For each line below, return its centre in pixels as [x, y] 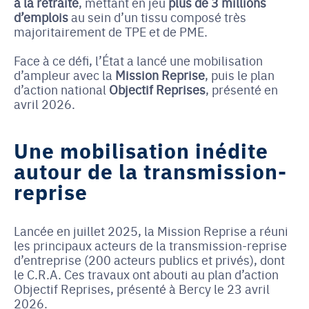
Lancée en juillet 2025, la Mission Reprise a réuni [151, 230]
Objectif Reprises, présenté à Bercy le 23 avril [142, 288]
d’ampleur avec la [64, 74]
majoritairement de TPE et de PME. [111, 31]
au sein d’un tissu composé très [157, 17]
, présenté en [242, 89]
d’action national [61, 89]
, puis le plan [240, 74]
